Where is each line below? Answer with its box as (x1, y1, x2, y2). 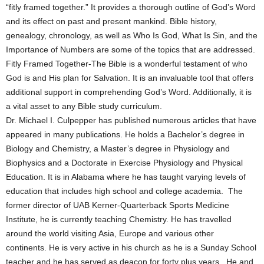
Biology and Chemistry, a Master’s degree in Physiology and (6, 144, 230, 153)
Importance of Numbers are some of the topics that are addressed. (6, 45, 255, 54)
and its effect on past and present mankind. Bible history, (6, 16, 217, 26)
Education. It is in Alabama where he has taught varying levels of (6, 172, 246, 181)
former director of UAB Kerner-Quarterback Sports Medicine (6, 200, 229, 210)
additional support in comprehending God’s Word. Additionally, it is (6, 87, 252, 97)
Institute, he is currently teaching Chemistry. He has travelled (6, 214, 232, 224)
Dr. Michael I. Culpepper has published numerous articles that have (6, 115, 256, 125)
